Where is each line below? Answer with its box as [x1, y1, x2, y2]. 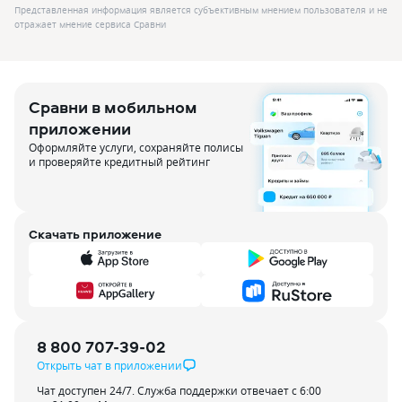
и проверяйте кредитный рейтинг [29, 154, 210, 169]
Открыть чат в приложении [37, 358, 182, 372]
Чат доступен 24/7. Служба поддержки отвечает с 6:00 [37, 383, 321, 398]
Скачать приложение [29, 225, 162, 242]
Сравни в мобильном [29, 96, 197, 118]
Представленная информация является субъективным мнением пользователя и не [14, 4, 388, 16]
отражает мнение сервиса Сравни [14, 19, 166, 31]
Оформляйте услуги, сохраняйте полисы [29, 140, 243, 154]
